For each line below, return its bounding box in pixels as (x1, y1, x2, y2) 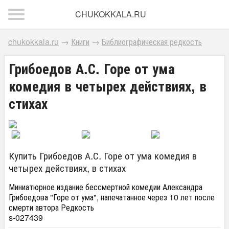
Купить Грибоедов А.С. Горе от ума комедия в (9, 148, 197, 162)
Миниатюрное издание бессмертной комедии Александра (9, 180, 202, 193)
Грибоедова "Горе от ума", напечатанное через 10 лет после (9, 191, 215, 203)
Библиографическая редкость (102, 36, 202, 48)
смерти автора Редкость (9, 201, 94, 213)
